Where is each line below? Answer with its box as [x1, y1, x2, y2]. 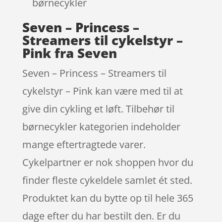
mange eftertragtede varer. [22, 137, 146, 151]
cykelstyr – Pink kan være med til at [22, 84, 183, 98]
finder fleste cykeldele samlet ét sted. [22, 173, 192, 187]
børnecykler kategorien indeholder [22, 119, 180, 133]
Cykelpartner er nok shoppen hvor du [22, 155, 193, 169]
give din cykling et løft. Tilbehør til [22, 102, 174, 115]
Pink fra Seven [22, 44, 117, 62]
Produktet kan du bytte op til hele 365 [22, 191, 193, 205]
